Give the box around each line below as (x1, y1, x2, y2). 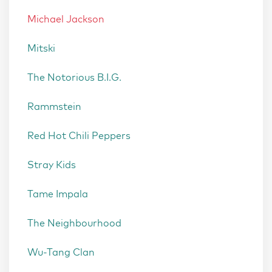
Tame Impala (27, 188, 88, 200)
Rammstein (27, 100, 81, 112)
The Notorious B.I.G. (27, 71, 121, 83)
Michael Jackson (27, 13, 104, 25)
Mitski (27, 42, 55, 54)
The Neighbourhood (27, 217, 121, 229)
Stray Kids (27, 158, 76, 171)
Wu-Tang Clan (27, 246, 95, 258)
